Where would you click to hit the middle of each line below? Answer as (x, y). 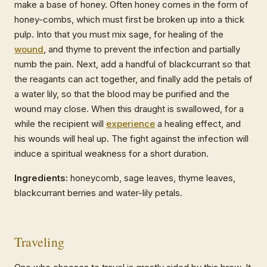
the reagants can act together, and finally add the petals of (133, 79)
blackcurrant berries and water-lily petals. (98, 193)
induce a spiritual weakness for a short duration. (111, 154)
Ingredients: (41, 178)
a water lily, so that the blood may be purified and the (122, 94)
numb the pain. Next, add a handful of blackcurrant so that (132, 64)
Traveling (39, 242)
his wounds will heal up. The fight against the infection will (131, 139)
